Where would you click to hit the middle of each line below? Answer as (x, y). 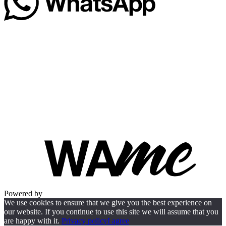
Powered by (24, 194)
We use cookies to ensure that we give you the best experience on (108, 203)
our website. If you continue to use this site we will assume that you (111, 212)
